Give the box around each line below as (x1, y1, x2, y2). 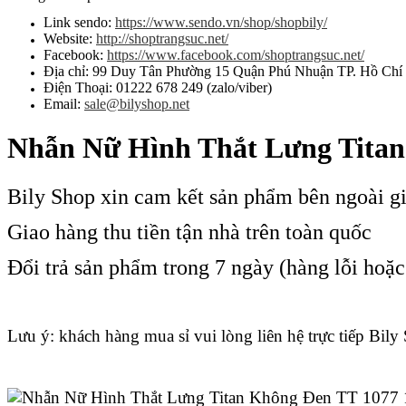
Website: (43, 30, 96, 46)
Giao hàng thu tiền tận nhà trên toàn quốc (7, 219, 372, 244)
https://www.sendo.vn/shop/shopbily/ (115, 14, 327, 30)
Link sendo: (43, 14, 115, 30)
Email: (43, 95, 84, 111)
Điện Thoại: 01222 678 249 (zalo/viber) (43, 79, 272, 95)
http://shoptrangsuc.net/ (96, 30, 228, 46)
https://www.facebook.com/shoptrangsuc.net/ (107, 46, 364, 63)
